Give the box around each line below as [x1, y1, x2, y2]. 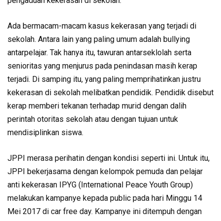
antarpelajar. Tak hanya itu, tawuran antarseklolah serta [7, 48, 191, 57]
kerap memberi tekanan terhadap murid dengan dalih [7, 101, 186, 110]
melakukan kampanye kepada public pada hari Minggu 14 [7, 193, 202, 203]
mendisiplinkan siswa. [7, 128, 83, 137]
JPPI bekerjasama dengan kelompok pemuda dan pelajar [7, 167, 203, 176]
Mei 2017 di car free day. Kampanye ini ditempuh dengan [7, 207, 202, 216]
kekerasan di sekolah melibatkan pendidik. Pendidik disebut [7, 88, 214, 97]
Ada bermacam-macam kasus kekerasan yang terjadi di [7, 21, 196, 31]
